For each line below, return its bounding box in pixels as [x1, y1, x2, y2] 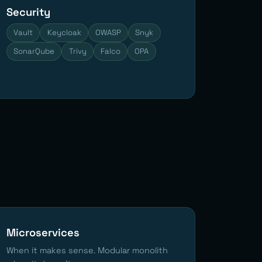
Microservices [6, 225, 80, 239]
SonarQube [13, 46, 55, 56]
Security [6, 5, 50, 19]
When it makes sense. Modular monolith [6, 244, 168, 256]
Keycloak [47, 27, 81, 37]
